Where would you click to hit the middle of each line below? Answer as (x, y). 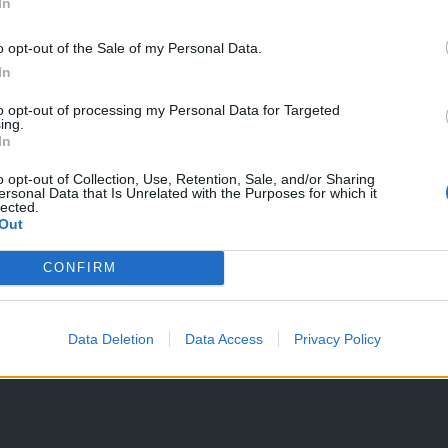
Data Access (223, 338)
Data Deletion (110, 338)
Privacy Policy (337, 338)
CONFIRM (79, 267)
